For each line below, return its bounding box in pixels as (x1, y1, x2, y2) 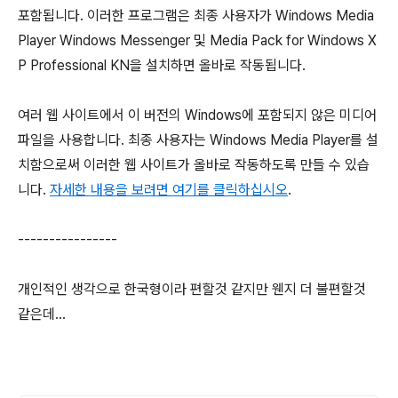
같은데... (18, 306, 66, 322)
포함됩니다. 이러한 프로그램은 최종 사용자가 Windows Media (18, 7, 374, 24)
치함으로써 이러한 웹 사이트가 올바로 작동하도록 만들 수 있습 (18, 156, 370, 173)
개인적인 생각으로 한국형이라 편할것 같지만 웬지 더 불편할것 (18, 281, 366, 298)
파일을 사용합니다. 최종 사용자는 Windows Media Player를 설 (18, 131, 378, 148)
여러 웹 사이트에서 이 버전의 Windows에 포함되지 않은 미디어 (18, 107, 377, 123)
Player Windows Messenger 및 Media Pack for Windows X (18, 32, 377, 49)
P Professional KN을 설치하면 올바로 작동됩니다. (18, 57, 306, 74)
